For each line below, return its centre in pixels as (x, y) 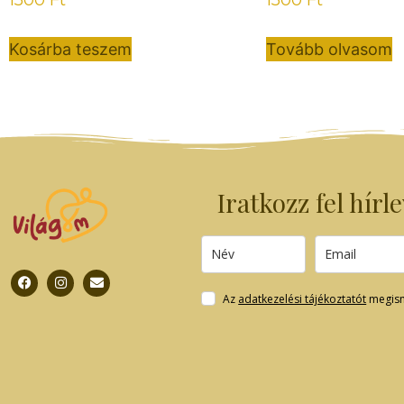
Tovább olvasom (329, 49)
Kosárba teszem (70, 49)
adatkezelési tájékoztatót (303, 298)
